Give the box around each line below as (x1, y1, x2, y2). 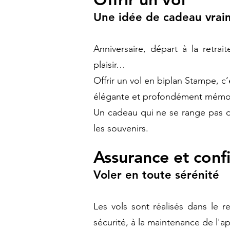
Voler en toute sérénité (93, 168, 219, 182)
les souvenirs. (93, 123, 148, 134)
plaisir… (93, 59, 125, 70)
